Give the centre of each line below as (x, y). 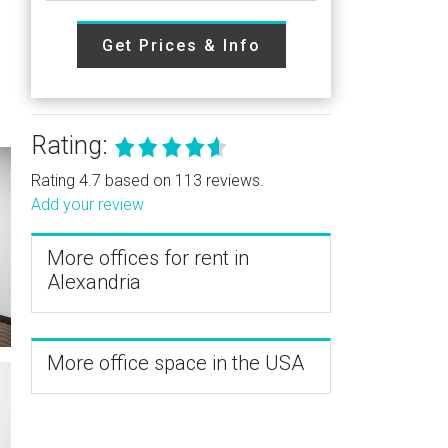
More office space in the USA (175, 363)
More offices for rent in (148, 258)
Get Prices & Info (181, 45)
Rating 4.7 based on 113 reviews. (147, 180)
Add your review (87, 204)
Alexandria (94, 282)
